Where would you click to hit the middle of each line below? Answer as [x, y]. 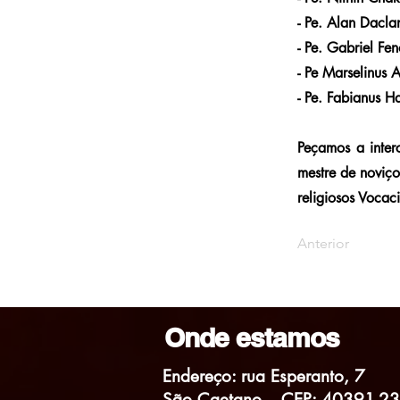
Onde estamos [252, 337]
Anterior [323, 243]
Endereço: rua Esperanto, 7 [264, 376]
